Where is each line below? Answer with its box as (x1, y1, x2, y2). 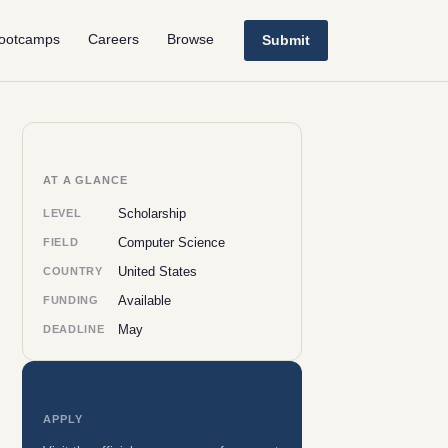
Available (118, 293, 172, 308)
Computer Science (118, 235, 226, 250)
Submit (262, 32, 310, 48)
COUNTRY (43, 265, 103, 277)
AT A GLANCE (43, 174, 128, 186)
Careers (88, 31, 139, 48)
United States (118, 264, 198, 279)
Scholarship (118, 206, 187, 221)
